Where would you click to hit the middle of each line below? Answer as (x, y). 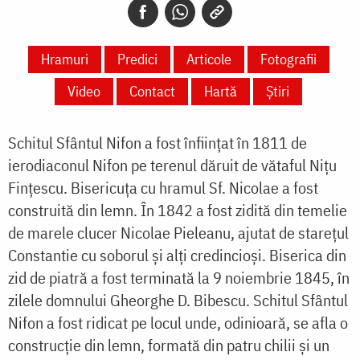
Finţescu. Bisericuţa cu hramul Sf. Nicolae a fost (163, 188)
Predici (137, 59)
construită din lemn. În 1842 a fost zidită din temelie (178, 211)
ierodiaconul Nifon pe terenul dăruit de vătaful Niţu (172, 166)
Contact (152, 92)
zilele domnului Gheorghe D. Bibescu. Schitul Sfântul (178, 301)
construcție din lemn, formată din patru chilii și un (169, 346)
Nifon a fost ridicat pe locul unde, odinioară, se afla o (178, 323)
